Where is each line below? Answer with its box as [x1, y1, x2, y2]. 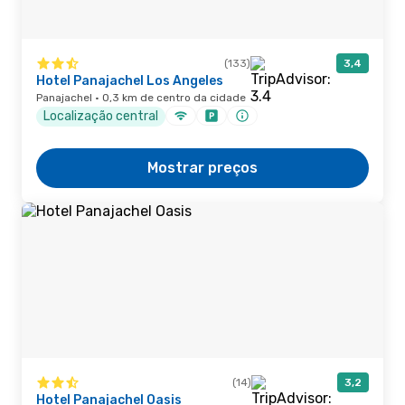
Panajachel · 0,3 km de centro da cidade [36, 91, 246, 104]
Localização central [43, 108, 158, 124]
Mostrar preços [147, 159, 258, 176]
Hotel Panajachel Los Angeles [36, 73, 223, 89]
